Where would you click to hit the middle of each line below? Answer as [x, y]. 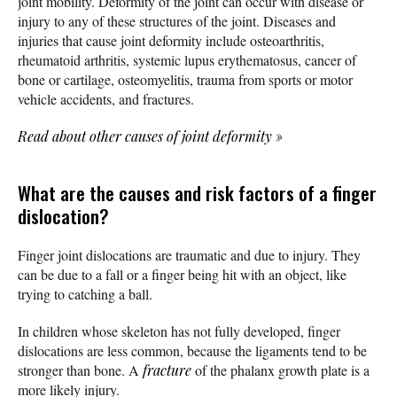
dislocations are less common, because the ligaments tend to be [192, 350]
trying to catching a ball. [85, 293]
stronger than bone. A [80, 370]
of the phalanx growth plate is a [280, 370]
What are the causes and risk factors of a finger [197, 192]
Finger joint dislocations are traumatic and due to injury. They [189, 254]
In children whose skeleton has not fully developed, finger [179, 331]
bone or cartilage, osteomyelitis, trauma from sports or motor [185, 79]
